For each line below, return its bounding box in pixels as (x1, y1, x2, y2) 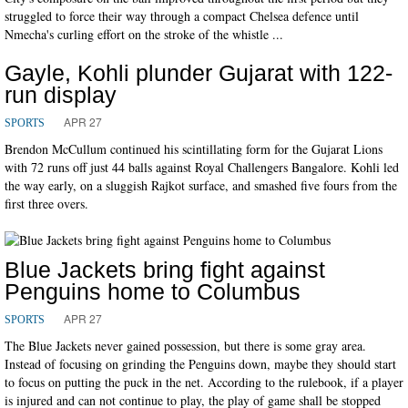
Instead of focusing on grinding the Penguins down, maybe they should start (5, 354, 396, 372)
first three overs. (5, 194, 88, 212)
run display (5, 81, 117, 107)
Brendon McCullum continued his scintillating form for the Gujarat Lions (5, 139, 382, 158)
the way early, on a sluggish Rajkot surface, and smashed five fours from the (5, 176, 397, 194)
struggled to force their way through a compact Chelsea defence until (5, 6, 359, 25)
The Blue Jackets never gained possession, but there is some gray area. (5, 336, 366, 354)
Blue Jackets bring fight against (5, 256, 325, 282)
